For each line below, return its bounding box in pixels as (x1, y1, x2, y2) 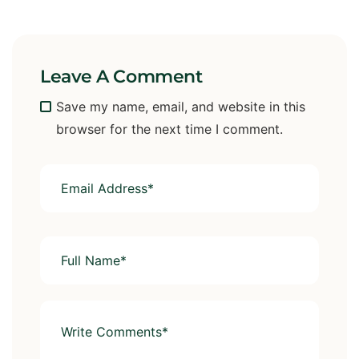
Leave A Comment (40, 65, 203, 87)
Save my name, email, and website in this (56, 98, 305, 115)
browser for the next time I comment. (56, 120, 283, 137)
